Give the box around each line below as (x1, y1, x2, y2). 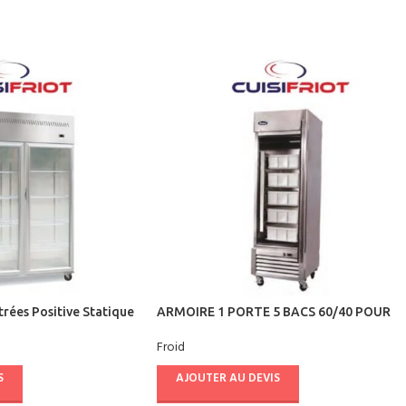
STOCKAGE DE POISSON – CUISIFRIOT (157, 321, 383, 336)
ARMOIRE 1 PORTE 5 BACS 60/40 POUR (157, 304, 391, 319)
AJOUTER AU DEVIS (176, 369, 280, 389)
